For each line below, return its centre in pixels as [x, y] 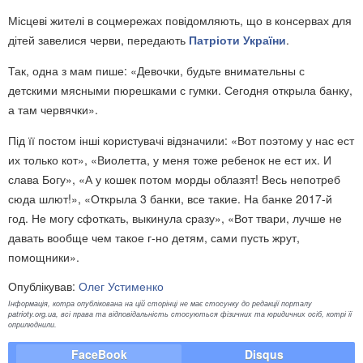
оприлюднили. [32, 325]
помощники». [44, 257]
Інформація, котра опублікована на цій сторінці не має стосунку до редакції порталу [160, 303]
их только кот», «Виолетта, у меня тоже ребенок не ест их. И [170, 160]
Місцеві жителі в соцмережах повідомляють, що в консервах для [180, 21]
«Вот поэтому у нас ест [291, 141]
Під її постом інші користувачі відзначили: [118, 141]
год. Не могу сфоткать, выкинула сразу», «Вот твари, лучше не [175, 218]
